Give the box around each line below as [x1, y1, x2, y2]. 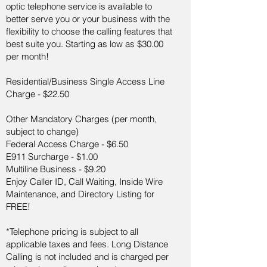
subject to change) [6, 126, 79, 137]
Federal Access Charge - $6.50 [6, 138, 128, 150]
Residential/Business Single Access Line [6, 76, 164, 87]
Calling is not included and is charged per [6, 251, 169, 262]
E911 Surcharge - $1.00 [6, 151, 98, 162]
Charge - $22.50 [6, 88, 69, 100]
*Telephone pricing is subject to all [6, 226, 138, 237]
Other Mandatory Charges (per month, [6, 113, 157, 125]
